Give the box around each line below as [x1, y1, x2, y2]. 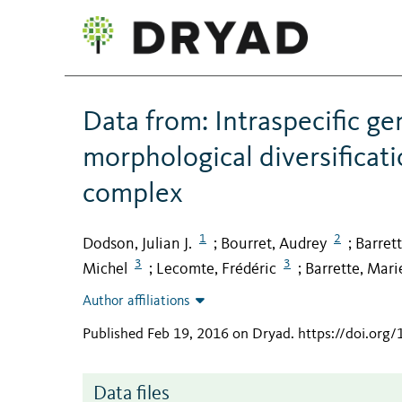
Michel [83, 261, 127, 278]
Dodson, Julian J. [83, 235, 192, 252]
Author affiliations [83, 294, 190, 310]
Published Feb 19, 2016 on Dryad [83, 327, 291, 343]
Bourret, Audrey [221, 235, 327, 252]
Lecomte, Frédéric [156, 261, 276, 278]
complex [83, 179, 183, 209]
